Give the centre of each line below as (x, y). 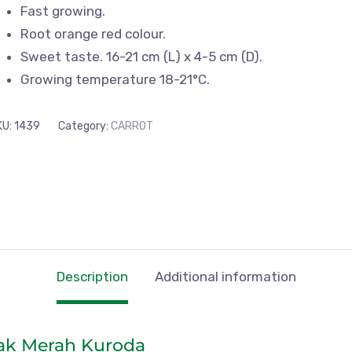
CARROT (132, 126)
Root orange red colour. (93, 33)
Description (92, 277)
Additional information (225, 277)
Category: (85, 126)
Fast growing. (63, 11)
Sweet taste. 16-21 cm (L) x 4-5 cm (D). (142, 56)
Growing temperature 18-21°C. (115, 79)
